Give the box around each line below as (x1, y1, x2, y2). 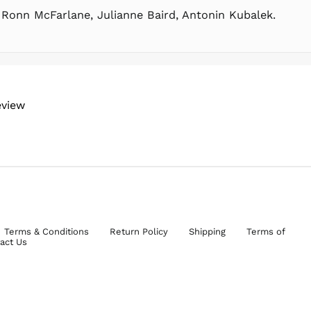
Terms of (246, 226, 285, 237)
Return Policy (110, 226, 169, 237)
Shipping (189, 226, 226, 237)
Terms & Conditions (4, 226, 90, 237)
